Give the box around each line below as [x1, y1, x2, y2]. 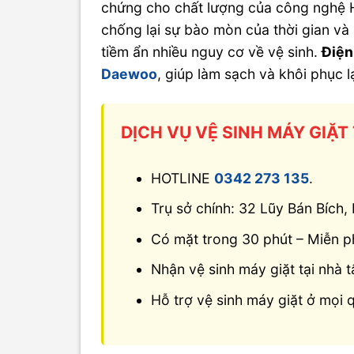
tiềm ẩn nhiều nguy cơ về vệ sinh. [101, 43, 322, 61]
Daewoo [101, 66, 158, 83]
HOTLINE [151, 169, 215, 186]
